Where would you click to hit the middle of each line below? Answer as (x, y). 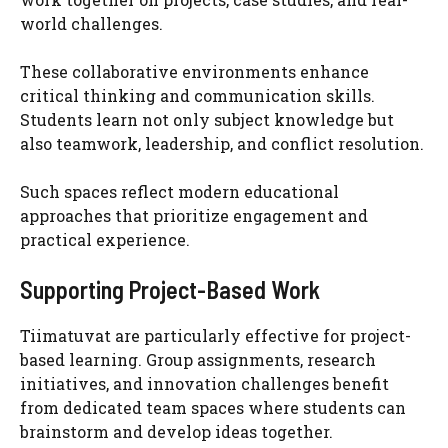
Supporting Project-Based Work (170, 289)
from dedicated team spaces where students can (213, 407)
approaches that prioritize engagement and (194, 215)
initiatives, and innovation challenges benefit (204, 383)
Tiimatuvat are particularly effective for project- (215, 335)
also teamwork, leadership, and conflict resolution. (222, 143)
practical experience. (105, 239)
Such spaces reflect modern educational (179, 191)
